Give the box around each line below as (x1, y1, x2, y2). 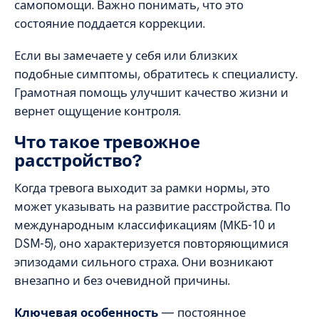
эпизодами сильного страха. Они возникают (14, 254, 273, 271)
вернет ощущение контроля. (14, 103, 181, 119)
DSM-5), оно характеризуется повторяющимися (14, 236, 288, 252)
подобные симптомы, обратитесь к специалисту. (14, 66, 298, 82)
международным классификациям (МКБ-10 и (14, 217, 276, 234)
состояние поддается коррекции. (14, 16, 205, 32)
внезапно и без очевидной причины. (14, 273, 230, 289)
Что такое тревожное (14, 132, 200, 153)
